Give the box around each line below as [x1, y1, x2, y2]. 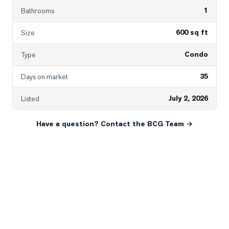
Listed [21, 94, 39, 103]
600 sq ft [176, 28, 208, 37]
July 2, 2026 [169, 94, 208, 103]
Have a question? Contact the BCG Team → [36, 119, 193, 129]
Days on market [21, 72, 68, 81]
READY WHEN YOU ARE [12, 214, 114, 222]
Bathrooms [21, 6, 54, 15]
